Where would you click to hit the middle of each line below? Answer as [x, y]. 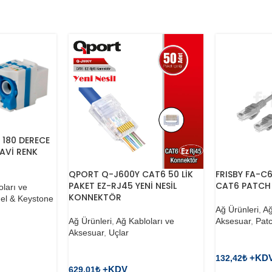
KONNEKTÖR [95, 197]
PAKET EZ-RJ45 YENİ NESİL [123, 185]
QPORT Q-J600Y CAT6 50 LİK [131, 174]
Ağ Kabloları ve [145, 221]
